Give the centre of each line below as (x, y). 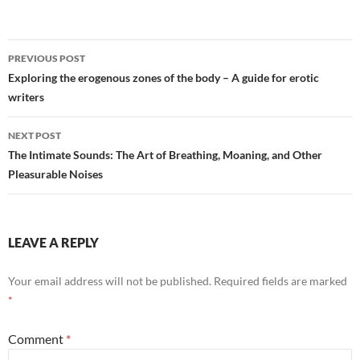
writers (26, 97)
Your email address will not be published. (110, 281)
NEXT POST (35, 136)
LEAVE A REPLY (53, 243)
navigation (57, 81)
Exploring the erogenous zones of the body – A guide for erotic (164, 78)
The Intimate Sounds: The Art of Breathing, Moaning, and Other (165, 155)
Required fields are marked (280, 281)
